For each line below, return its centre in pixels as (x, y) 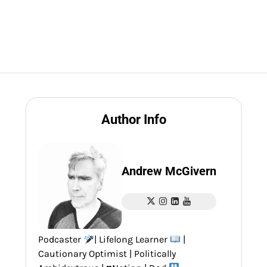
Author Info (134, 119)
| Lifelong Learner (132, 240)
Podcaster (61, 240)
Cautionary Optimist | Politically (107, 254)
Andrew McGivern (169, 171)
